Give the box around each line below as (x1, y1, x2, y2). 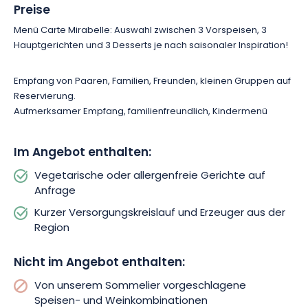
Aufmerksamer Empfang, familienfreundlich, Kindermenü (14, 104, 267, 119)
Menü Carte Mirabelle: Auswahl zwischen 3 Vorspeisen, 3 (14, 23, 267, 38)
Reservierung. (14, 89, 76, 104)
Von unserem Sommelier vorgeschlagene (34, 278, 246, 295)
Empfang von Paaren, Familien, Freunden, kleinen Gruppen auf (14, 74, 291, 89)
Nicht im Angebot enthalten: (14, 253, 185, 273)
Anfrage (34, 183, 76, 200)
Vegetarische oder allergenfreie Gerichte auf (34, 168, 265, 185)
